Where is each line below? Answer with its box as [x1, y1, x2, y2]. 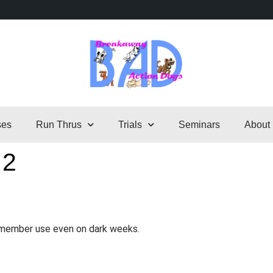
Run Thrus [35, 119, 82, 130]
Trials [118, 119, 142, 130]
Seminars [178, 119, 220, 130]
